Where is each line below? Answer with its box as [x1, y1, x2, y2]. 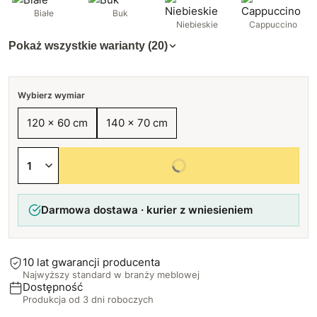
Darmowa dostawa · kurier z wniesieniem [41, 203, 253, 217]
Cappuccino [249, 19, 297, 30]
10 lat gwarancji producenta [23, 255, 160, 269]
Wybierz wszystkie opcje [112, 159, 246, 171]
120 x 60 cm [27, 116, 88, 129]
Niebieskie [175, 19, 218, 30]
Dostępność [23, 280, 83, 294]
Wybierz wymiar [18, 90, 85, 100]
